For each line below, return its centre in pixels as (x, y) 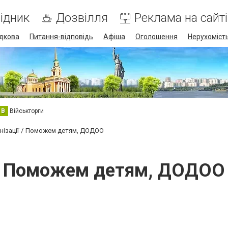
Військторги (27, 111)
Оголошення (156, 37)
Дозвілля (82, 18)
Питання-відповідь (61, 37)
